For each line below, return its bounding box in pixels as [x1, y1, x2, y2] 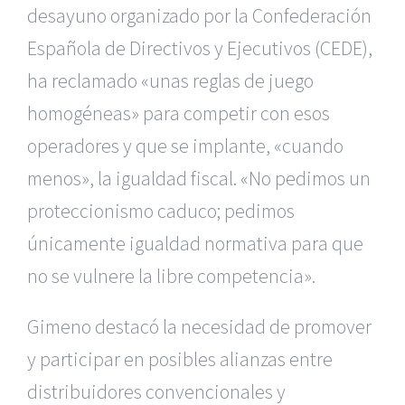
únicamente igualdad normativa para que [27, 231, 363, 256]
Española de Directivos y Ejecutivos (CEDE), [27, 35, 372, 61]
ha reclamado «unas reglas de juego [27, 68, 314, 93]
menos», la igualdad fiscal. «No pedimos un [27, 165, 371, 191]
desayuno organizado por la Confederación [27, 3, 372, 28]
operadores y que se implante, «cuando [27, 133, 344, 158]
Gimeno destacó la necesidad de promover [27, 314, 372, 339]
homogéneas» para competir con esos [27, 100, 330, 126]
